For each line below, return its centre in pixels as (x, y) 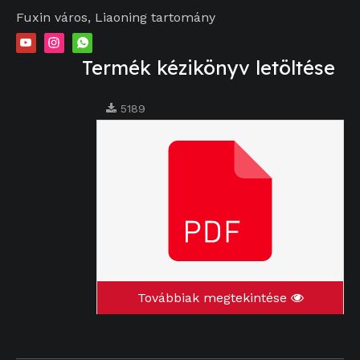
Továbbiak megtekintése (214, 297)
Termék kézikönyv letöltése (208, 67)
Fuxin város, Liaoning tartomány (116, 17)
